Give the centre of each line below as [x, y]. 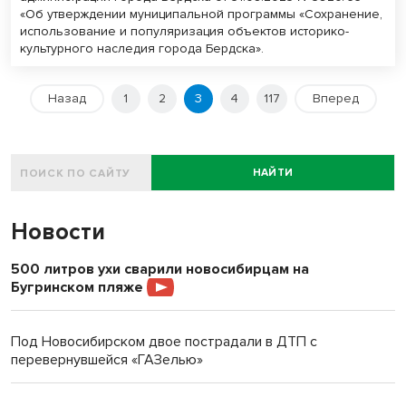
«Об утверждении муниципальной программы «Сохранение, [201, 14]
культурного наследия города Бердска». [142, 49]
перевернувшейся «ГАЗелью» [107, 360]
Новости [58, 232]
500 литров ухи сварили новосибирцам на [160, 270]
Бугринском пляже [79, 288]
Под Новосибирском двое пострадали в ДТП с [164, 342]
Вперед [335, 99]
